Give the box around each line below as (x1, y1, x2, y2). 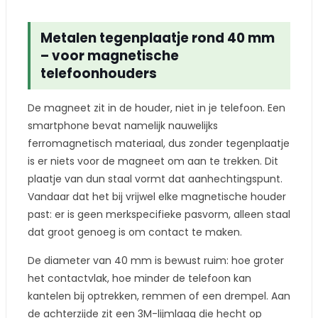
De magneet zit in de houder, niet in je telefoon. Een (28, 101, 285, 115)
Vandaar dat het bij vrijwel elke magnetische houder (28, 190, 286, 204)
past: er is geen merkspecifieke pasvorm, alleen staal (28, 207, 290, 221)
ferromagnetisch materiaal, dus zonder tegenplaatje (28, 136, 290, 150)
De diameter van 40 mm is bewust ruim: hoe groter (28, 253, 284, 268)
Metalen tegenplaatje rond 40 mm (40, 29, 275, 47)
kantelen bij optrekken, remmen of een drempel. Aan (28, 289, 290, 303)
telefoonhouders (40, 65, 157, 82)
